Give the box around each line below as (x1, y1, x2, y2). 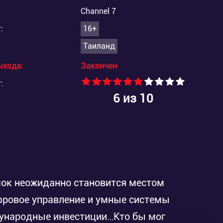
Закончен (81, 61, 117, 71)
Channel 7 (81, 6, 116, 16)
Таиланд (83, 41, 115, 51)
